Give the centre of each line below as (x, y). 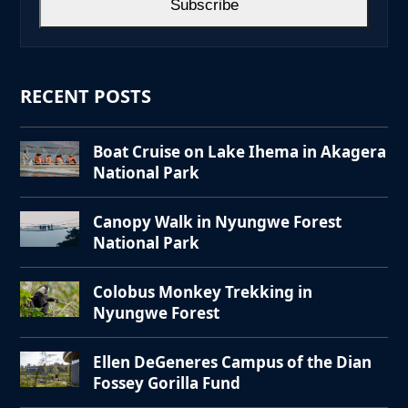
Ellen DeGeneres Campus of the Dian (233, 362)
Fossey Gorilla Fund (167, 383)
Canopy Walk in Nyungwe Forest (218, 222)
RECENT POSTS (86, 97)
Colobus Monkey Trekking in (203, 292)
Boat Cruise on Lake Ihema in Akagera (240, 152)
